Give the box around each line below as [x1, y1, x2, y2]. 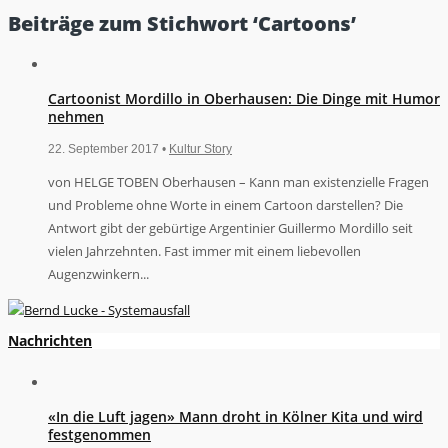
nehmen [48, 106, 104, 126]
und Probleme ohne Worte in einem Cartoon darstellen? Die [48, 195, 403, 214]
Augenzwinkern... [48, 264, 149, 283]
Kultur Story [169, 141, 232, 156]
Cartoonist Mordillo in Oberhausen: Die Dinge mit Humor [48, 88, 440, 108]
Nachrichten [8, 331, 92, 351]
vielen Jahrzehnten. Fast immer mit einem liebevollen [48, 241, 361, 260]
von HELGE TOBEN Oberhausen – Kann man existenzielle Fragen [48, 172, 429, 191]
